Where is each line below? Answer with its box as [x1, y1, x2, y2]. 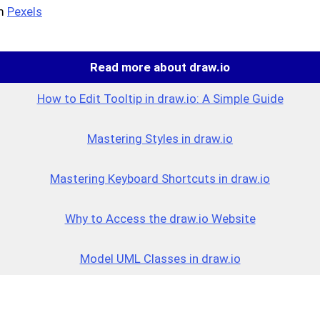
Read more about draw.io [90, 60, 230, 75]
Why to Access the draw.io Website [64, 211, 256, 226]
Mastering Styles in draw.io [87, 131, 233, 146]
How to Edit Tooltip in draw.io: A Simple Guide [36, 91, 284, 106]
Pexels [7, 4, 42, 19]
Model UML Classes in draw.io [79, 251, 241, 266]
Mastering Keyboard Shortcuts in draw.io [50, 171, 270, 186]
